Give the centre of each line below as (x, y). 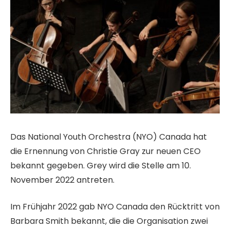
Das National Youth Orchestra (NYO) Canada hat (109, 137)
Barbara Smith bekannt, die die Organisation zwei (109, 221)
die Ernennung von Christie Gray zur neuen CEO (106, 151)
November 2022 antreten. (62, 180)
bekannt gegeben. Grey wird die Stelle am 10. (101, 165)
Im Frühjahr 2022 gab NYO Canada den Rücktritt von (115, 207)
